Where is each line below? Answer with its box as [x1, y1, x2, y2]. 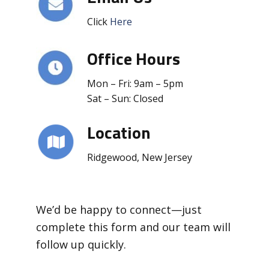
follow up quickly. [36, 237, 127, 252]
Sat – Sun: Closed [87, 91, 164, 105]
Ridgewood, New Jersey [87, 150, 193, 164]
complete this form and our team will [36, 219, 231, 234]
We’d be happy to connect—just [36, 202, 202, 217]
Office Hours [87, 45, 181, 71]
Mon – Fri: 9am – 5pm [87, 76, 184, 90]
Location [87, 119, 151, 145]
